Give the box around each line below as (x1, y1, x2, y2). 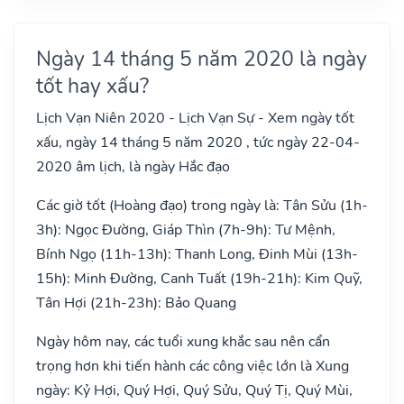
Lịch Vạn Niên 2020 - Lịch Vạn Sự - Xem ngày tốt (36, 107, 354, 128)
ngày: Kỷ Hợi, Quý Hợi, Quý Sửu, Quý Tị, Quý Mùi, (36, 380, 353, 400)
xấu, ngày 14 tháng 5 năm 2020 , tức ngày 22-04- (36, 132, 360, 152)
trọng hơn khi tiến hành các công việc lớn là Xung (36, 355, 349, 376)
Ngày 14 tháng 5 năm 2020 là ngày (36, 43, 367, 73)
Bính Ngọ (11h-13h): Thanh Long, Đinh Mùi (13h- (36, 243, 358, 264)
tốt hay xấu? (36, 70, 149, 100)
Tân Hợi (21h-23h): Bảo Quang (36, 292, 236, 313)
